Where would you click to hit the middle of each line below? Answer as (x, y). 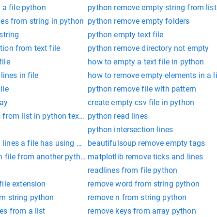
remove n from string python (137, 197)
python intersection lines (131, 129)
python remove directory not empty (148, 48)
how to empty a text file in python (146, 62)
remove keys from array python (142, 211)
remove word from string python (144, 184)
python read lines (118, 116)
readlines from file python (133, 170)
